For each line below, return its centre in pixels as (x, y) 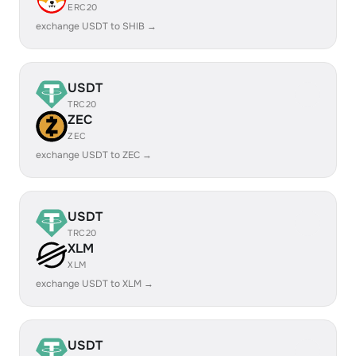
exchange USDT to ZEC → (94, 155)
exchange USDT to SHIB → (96, 26)
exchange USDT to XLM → (95, 284)
